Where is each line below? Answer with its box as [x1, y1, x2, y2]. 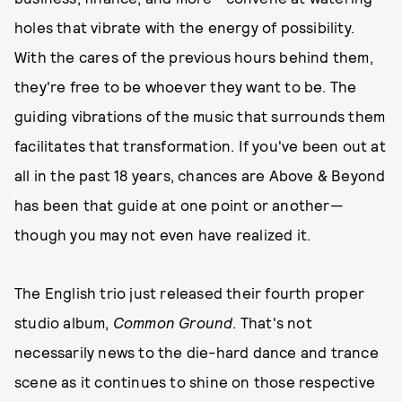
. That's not [232, 313, 312, 331]
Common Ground [112, 313, 233, 331]
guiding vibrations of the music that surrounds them [14, 107, 386, 125]
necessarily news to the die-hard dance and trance [14, 343, 379, 361]
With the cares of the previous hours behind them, [14, 48, 373, 66]
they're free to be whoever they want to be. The [14, 77, 357, 95]
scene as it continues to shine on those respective [14, 372, 376, 390]
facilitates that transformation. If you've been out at [14, 136, 386, 154]
